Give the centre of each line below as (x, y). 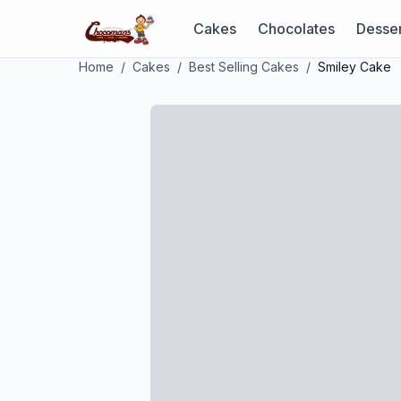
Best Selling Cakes (244, 67)
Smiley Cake (354, 67)
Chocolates (296, 28)
